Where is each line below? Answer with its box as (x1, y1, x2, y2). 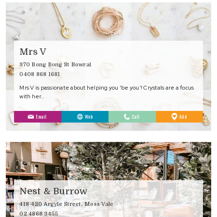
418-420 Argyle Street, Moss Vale (19, 201, 114, 207)
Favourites (186, 119, 209, 127)
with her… (19, 92, 45, 100)
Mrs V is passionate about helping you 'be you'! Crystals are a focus (19, 83, 194, 91)
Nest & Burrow (19, 186, 88, 196)
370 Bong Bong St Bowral (19, 61, 92, 68)
